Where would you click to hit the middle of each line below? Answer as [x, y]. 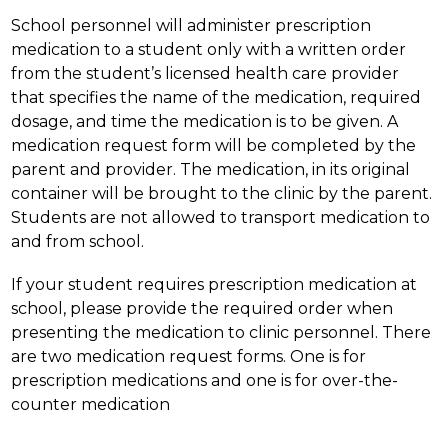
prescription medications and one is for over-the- [205, 380]
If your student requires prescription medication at [214, 284]
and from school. [78, 241]
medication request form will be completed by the [214, 145]
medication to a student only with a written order [209, 49]
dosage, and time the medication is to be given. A [205, 121]
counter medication [91, 404]
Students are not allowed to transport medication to [221, 217]
